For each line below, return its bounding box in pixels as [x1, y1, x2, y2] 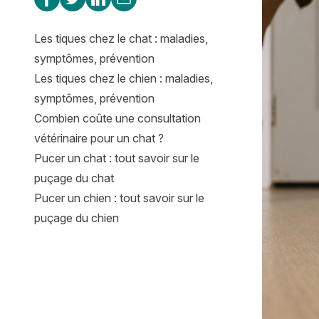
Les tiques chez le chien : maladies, [34, 71, 213, 85]
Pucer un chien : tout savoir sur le [34, 191, 204, 205]
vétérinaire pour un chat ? [34, 131, 164, 145]
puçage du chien [34, 211, 119, 225]
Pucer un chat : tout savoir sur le [34, 151, 199, 165]
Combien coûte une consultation [34, 111, 201, 125]
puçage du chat [34, 171, 114, 185]
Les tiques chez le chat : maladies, [34, 31, 208, 46]
